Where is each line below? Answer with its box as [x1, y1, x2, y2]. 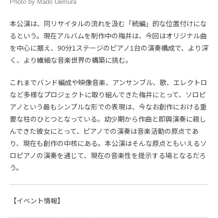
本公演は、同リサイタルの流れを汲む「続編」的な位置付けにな [10, 19, 207, 28]
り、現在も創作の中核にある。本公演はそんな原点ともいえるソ [10, 139, 207, 147]
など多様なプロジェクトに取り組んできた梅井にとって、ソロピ [10, 91, 206, 99]
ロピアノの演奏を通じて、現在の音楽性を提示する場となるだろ [10, 151, 206, 160]
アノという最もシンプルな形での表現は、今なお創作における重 [10, 103, 207, 111]
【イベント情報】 [10, 197, 64, 205]
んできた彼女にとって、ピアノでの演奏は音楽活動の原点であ [10, 127, 199, 135]
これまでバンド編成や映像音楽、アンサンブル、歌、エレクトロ [10, 78, 207, 87]
